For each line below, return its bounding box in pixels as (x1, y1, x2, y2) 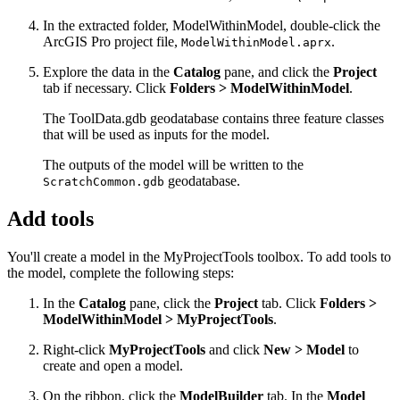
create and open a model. (43, 357, 183, 373)
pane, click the (126, 295, 214, 311)
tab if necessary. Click (43, 79, 170, 96)
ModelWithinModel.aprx (181, 35, 331, 49)
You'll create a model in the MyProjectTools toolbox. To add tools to (7, 248, 391, 264)
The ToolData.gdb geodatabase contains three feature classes (43, 110, 384, 126)
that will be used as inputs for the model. (43, 126, 270, 142)
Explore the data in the (43, 63, 173, 79)
